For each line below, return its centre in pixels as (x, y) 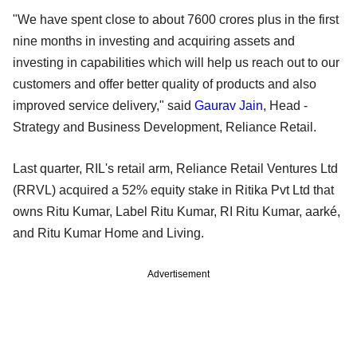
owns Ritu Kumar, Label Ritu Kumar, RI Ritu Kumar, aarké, (177, 211)
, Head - (285, 105)
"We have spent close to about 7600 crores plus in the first (176, 19)
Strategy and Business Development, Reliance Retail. (165, 127)
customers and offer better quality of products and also (165, 84)
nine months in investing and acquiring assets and (154, 41)
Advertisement (178, 274)
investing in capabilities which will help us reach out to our (176, 62)
